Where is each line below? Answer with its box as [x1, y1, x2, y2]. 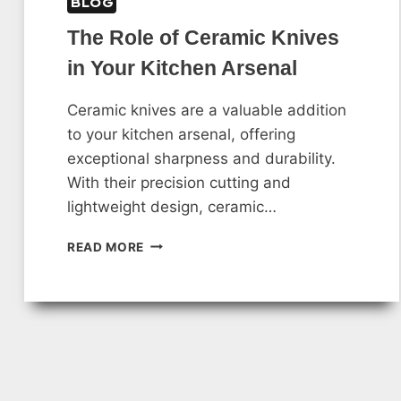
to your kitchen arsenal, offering [67, 124, 295, 143]
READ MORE [67, 239, 145, 254]
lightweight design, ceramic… [67, 197, 277, 216]
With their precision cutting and [67, 173, 291, 192]
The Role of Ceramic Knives [67, 25, 339, 49]
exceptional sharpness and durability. [67, 149, 336, 167]
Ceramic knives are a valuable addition [67, 100, 346, 119]
